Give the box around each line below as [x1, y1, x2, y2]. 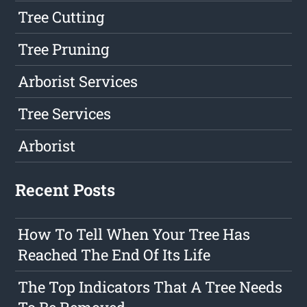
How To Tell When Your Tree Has [18, 224, 251, 245]
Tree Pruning [18, 39, 110, 60]
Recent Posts [15, 179, 116, 201]
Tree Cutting [18, 7, 105, 27]
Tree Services [18, 103, 112, 124]
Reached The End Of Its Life [18, 245, 211, 265]
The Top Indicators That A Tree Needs [18, 277, 283, 297]
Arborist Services [18, 71, 138, 92]
